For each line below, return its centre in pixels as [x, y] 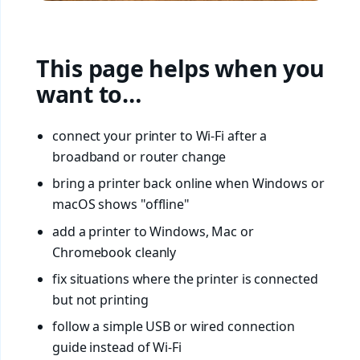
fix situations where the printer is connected [185, 278]
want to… [89, 94]
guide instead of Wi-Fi [117, 347]
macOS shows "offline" [121, 205]
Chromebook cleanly [115, 252]
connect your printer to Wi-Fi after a [160, 136]
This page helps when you [181, 68]
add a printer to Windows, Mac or [153, 231]
